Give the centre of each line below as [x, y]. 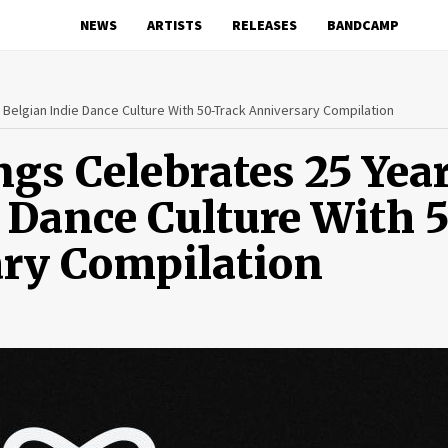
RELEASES [264, 25]
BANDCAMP [362, 25]
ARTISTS [174, 25]
